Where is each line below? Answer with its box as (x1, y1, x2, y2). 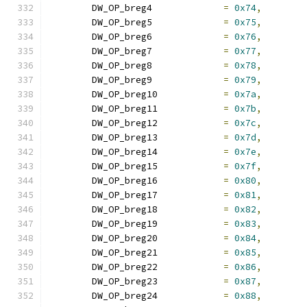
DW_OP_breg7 (152, 45, 223, 57)
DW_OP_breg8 (152, 60, 223, 71)
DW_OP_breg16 (158, 175, 223, 186)
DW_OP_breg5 (152, 16, 223, 28)
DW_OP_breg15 (158, 160, 223, 172)
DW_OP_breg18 (158, 204, 223, 215)
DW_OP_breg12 (158, 117, 223, 129)
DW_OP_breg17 (158, 189, 223, 201)
